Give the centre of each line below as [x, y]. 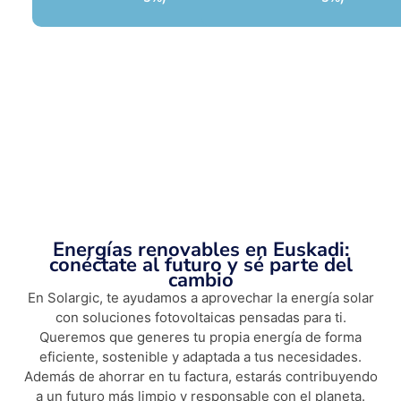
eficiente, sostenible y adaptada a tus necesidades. [200, 357]
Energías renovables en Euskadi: [200, 250]
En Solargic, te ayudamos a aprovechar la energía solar [200, 298]
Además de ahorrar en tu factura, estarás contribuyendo [200, 377]
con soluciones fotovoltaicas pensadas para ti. [200, 318]
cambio [200, 281]
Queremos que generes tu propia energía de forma [200, 337]
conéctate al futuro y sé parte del [200, 265]
